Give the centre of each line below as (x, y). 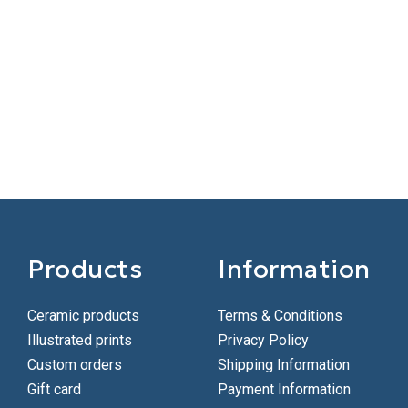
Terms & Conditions (280, 316)
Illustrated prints (80, 340)
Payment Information (284, 389)
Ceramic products (83, 316)
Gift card (54, 389)
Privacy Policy (263, 340)
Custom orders (75, 365)
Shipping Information (284, 365)
